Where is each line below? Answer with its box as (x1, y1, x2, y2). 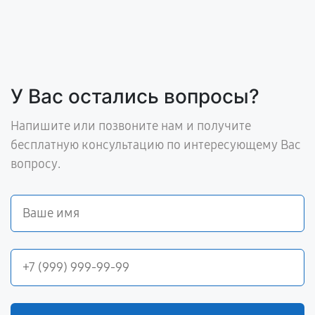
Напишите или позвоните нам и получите (11, 118, 251, 134)
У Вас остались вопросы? (11, 84, 259, 108)
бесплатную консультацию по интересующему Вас (11, 137, 301, 153)
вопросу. (11, 156, 60, 172)
